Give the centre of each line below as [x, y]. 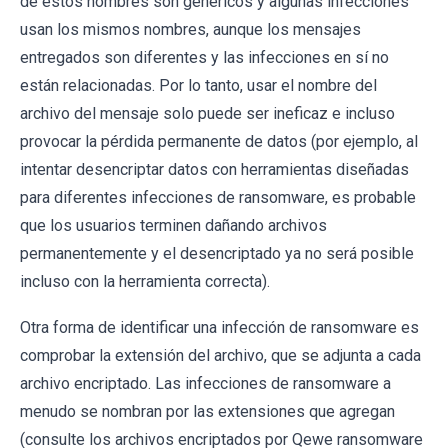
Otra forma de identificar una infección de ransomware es [219, 327]
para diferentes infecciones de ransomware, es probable [218, 197]
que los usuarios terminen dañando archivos [173, 225]
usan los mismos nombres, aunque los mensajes [190, 29]
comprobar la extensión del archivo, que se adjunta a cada [220, 355]
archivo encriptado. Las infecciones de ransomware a [205, 383]
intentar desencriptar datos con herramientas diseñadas [214, 169]
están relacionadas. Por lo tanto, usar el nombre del [198, 85]
